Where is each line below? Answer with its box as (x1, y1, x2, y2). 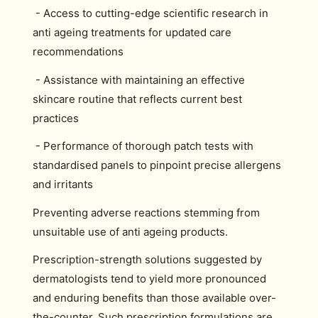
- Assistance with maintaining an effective (33, 72, 245, 87)
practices (33, 111, 79, 125)
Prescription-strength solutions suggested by (33, 253, 262, 266)
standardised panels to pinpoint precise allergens (33, 158, 281, 172)
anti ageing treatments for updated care (33, 26, 231, 39)
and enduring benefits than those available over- (33, 291, 276, 305)
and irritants (33, 177, 93, 191)
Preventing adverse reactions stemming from (33, 205, 260, 219)
